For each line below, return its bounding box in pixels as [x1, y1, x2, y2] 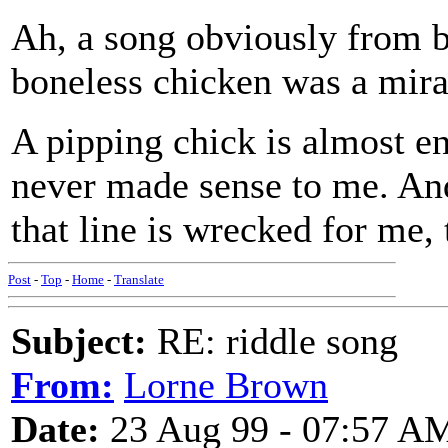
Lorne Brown [124, 364, 328, 406]
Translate [114, 272, 164, 287]
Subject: [11, 320, 147, 362]
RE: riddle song [147, 320, 398, 362]
